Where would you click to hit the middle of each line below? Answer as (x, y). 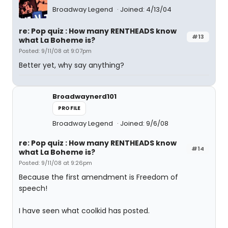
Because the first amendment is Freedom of (98, 177)
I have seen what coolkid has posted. (84, 211)
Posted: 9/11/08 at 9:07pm (55, 51)
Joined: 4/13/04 (146, 10)
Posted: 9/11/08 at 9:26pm (55, 163)
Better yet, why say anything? (72, 65)
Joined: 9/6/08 (144, 123)
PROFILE (69, 108)
